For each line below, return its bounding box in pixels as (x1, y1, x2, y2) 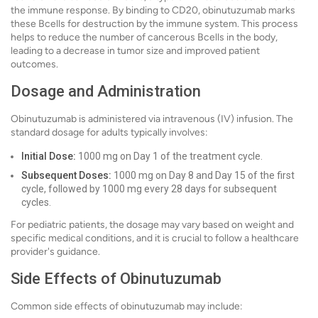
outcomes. (11, 58, 58, 70)
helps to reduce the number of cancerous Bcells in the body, (11, 31, 278, 43)
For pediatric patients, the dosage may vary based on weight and (11, 219, 294, 231)
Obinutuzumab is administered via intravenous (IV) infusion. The (11, 113, 293, 125)
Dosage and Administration (11, 82, 201, 100)
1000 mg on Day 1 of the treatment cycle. (76, 150, 263, 162)
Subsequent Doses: (21, 170, 111, 181)
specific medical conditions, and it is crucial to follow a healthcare (11, 232, 299, 244)
